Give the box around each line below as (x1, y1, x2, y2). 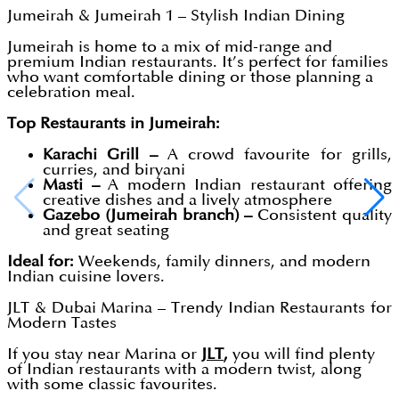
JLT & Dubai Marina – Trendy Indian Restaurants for (7, 300, 392, 316)
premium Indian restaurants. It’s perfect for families (7, 54, 388, 70)
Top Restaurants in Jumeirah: (7, 116, 220, 132)
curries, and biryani (43, 162, 185, 178)
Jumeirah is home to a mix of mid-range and (7, 39, 332, 55)
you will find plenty (228, 346, 375, 362)
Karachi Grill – (43, 147, 158, 163)
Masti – (43, 177, 100, 193)
